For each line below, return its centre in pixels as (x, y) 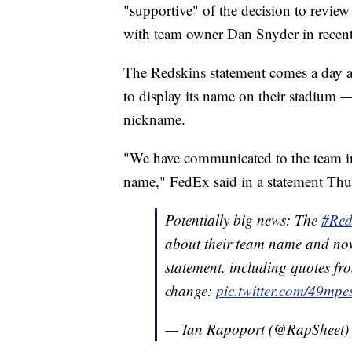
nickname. (154, 119)
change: (191, 290)
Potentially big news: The (243, 219)
